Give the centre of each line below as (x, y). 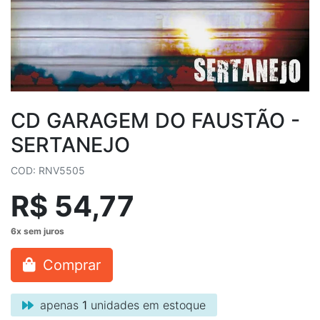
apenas (59, 305)
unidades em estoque (146, 305)
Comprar (70, 265)
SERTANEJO (70, 145)
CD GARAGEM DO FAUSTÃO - (155, 120)
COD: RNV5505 (48, 170)
